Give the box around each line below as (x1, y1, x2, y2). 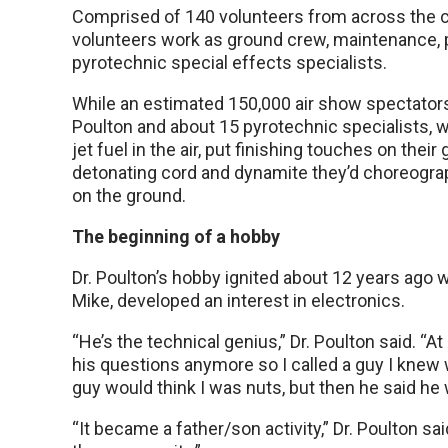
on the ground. (72, 185, 186, 206)
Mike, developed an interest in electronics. (72, 290, 405, 311)
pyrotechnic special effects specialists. (72, 52, 387, 73)
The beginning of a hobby (72, 226, 280, 247)
